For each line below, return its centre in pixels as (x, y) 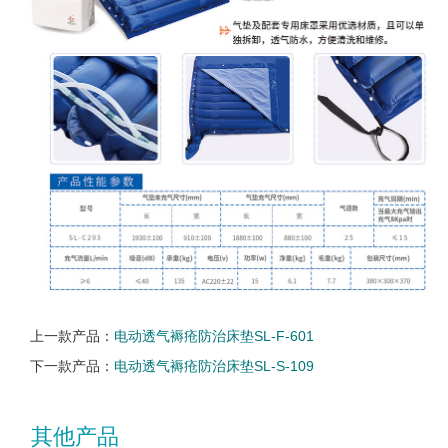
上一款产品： (72, 335)
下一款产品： (72, 365)
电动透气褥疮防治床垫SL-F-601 (214, 335)
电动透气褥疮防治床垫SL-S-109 (214, 365)
